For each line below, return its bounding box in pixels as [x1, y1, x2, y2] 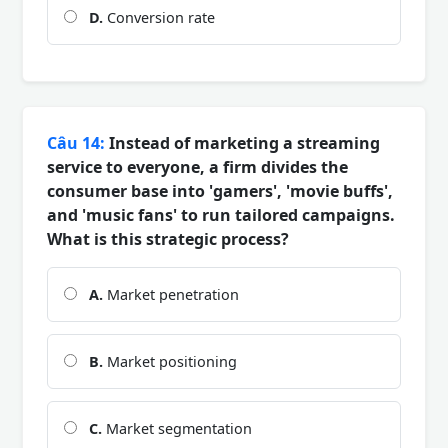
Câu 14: [47, 131, 105, 154]
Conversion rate [103, 7, 215, 27]
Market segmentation [102, 418, 252, 438]
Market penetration [103, 284, 239, 304]
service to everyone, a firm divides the [47, 155, 348, 178]
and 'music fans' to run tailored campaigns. [47, 203, 395, 226]
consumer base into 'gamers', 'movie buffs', [47, 179, 393, 202]
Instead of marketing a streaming [105, 131, 380, 154]
